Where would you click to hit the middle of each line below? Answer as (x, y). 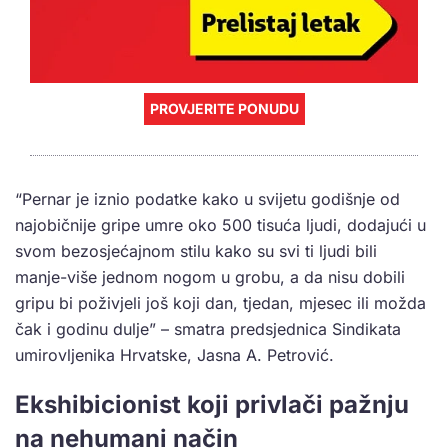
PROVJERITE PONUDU (224, 109)
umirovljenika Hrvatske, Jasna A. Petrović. (174, 355)
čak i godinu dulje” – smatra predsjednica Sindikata (208, 329)
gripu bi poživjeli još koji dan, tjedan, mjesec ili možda (220, 303)
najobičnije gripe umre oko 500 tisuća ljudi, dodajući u (220, 225)
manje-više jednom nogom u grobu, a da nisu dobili (210, 277)
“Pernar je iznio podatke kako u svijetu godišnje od (207, 199)
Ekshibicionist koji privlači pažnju (212, 405)
